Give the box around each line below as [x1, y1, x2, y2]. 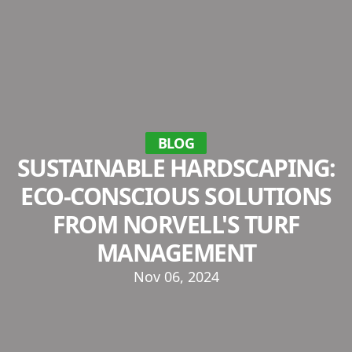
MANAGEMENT [96, 236, 256, 269]
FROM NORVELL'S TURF [53, 207, 299, 240]
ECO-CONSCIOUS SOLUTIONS [20, 179, 332, 212]
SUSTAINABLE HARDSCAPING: [16, 151, 335, 184]
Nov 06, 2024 [133, 266, 219, 286]
